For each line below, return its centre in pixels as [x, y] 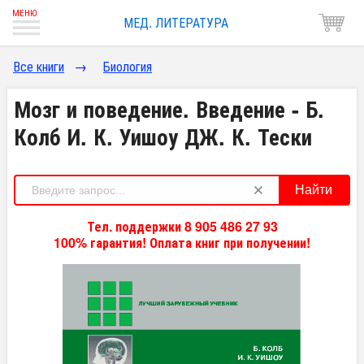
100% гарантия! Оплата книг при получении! [182, 243]
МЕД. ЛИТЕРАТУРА [175, 22]
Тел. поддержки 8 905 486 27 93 [182, 226]
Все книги [39, 66]
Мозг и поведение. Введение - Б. [169, 108]
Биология [128, 66]
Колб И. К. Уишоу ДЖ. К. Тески [163, 136]
